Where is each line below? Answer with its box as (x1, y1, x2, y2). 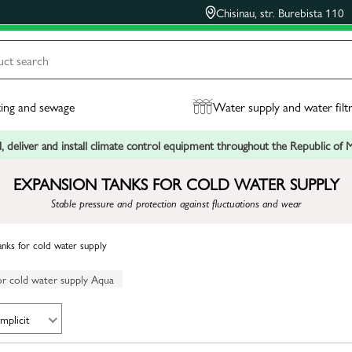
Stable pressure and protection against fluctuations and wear (51, 195, 301, 211)
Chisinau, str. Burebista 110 (216, 4, 344, 20)
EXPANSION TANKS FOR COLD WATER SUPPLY (13, 172, 339, 195)
